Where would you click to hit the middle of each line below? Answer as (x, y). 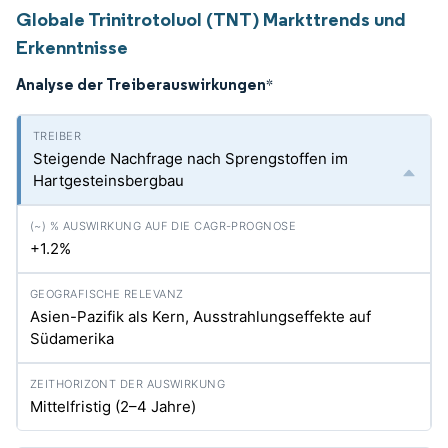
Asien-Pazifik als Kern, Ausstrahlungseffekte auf (200, 316)
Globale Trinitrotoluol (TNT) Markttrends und (211, 19)
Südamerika (72, 338)
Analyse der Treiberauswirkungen (141, 84)
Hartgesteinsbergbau (108, 180)
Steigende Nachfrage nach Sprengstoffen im (190, 158)
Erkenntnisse (72, 47)
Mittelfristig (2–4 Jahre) (113, 406)
